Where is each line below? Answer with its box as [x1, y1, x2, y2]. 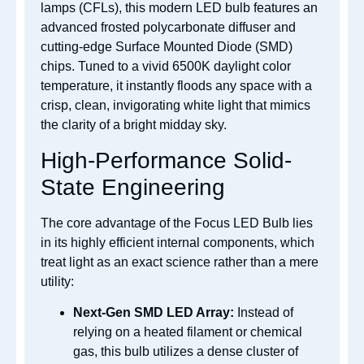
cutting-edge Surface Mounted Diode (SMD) [41, 40, 292, 54]
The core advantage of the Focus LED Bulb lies [41, 215, 313, 230]
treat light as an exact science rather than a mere [41, 254, 318, 269]
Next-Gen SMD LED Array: [73, 305, 234, 320]
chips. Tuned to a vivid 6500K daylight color [41, 59, 291, 74]
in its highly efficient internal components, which [41, 235, 314, 249]
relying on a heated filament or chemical [73, 325, 302, 340]
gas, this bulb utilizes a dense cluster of [73, 344, 298, 359]
